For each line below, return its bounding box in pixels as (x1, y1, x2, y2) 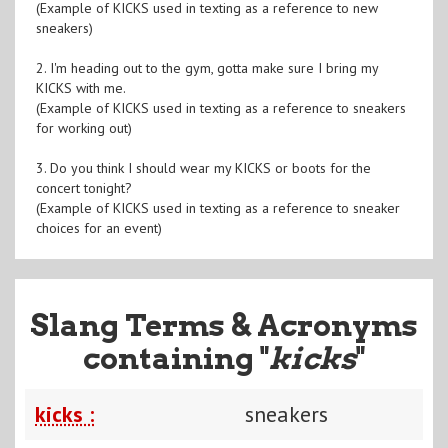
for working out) (35, 118, 132, 137)
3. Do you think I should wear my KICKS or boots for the (35, 158, 371, 177)
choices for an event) (35, 218, 162, 237)
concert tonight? (35, 178, 132, 197)
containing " (83, 339, 269, 376)
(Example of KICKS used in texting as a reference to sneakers (35, 98, 406, 117)
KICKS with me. (35, 78, 126, 97)
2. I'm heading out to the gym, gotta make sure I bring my (35, 58, 378, 77)
